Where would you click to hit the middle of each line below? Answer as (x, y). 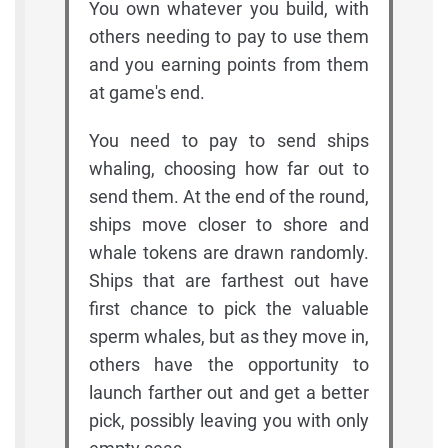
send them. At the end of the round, (229, 197)
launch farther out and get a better (229, 393)
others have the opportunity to (229, 365)
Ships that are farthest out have (229, 281)
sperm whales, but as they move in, (229, 337)
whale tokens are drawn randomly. (229, 253)
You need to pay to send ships (229, 141)
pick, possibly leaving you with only (229, 421)
